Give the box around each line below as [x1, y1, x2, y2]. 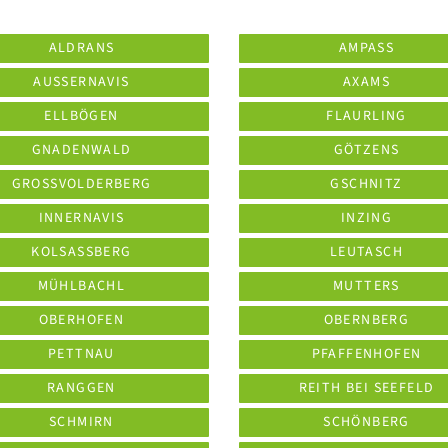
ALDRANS [48, 38, 115, 58]
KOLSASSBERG [31, 242, 132, 262]
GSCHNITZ [330, 174, 403, 194]
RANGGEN [47, 378, 116, 398]
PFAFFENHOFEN [311, 344, 422, 364]
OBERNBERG [323, 310, 410, 330]
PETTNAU [48, 344, 115, 364]
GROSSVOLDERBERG [11, 174, 152, 194]
